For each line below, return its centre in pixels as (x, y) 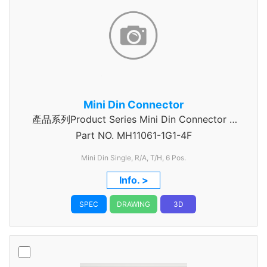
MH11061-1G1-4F (153, 135)
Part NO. (94, 135)
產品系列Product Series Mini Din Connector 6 (133, 119)
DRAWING (133, 204)
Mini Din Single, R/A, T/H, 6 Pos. (133, 158)
